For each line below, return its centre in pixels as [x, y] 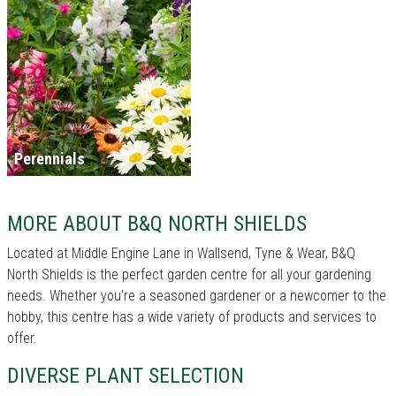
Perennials [49, 159]
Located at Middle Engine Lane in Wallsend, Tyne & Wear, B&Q [181, 254]
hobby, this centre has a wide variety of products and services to [192, 317]
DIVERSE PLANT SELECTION [126, 376]
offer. [22, 339]
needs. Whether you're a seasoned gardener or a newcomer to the [197, 296]
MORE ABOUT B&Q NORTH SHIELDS [157, 224]
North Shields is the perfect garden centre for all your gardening [189, 275]
